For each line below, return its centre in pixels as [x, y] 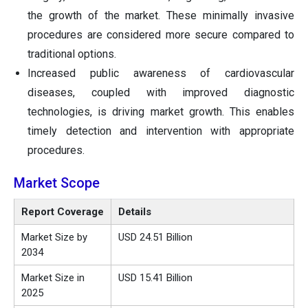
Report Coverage [63, 212]
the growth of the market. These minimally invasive [161, 16]
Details [135, 212]
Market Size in [53, 278]
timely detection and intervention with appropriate [161, 131]
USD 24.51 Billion [155, 238]
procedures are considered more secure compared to [161, 35]
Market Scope [57, 183]
